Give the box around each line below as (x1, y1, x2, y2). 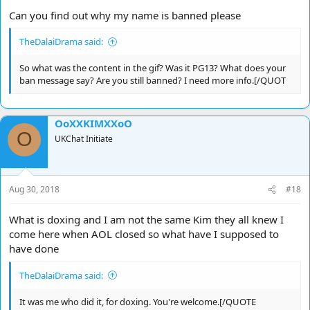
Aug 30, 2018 (9, 183, 60, 196)
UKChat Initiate (55, 132, 113, 145)
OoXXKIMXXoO (55, 116, 132, 130)
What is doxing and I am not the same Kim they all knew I (9, 212, 284, 227)
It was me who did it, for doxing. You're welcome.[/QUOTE (19, 295, 256, 308)
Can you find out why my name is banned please (9, 8, 241, 22)
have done (9, 241, 59, 256)
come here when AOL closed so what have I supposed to (9, 227, 279, 241)
